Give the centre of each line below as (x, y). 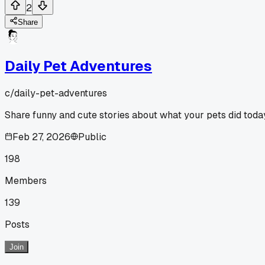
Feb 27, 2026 (41, 137)
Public (92, 137)
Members (26, 180)
